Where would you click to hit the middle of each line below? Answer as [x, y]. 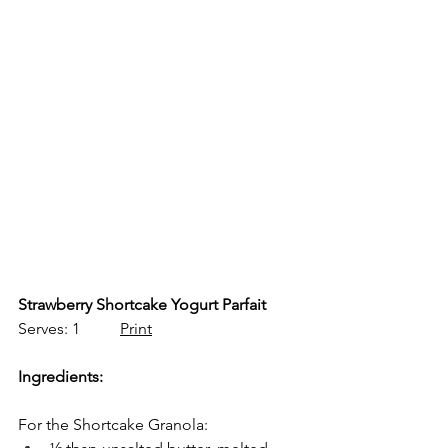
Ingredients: [60, 376]
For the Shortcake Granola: [113, 424]
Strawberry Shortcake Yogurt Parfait [142, 304]
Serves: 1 [69, 328]
